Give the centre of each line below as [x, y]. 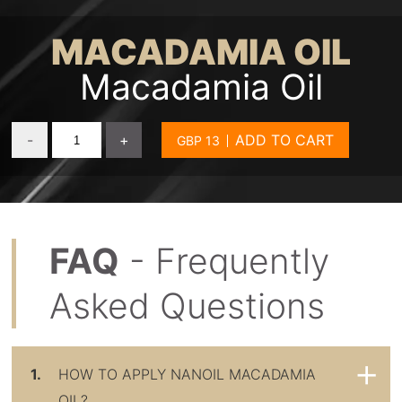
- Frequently [225, 261]
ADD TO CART [285, 140]
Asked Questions [188, 306]
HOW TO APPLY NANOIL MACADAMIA [188, 375]
